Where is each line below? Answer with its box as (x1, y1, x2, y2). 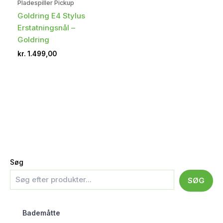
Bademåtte (22, 208, 60, 217)
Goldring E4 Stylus (17, 11, 85, 21)
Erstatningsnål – (17, 23, 75, 33)
